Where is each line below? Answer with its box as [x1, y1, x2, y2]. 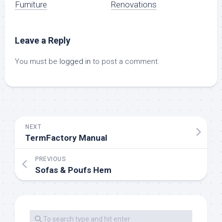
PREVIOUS [35, 156, 65, 163]
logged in [59, 57, 91, 66]
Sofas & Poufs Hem [35, 165, 111, 175]
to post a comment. [91, 57, 160, 66]
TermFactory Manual [25, 133, 107, 143]
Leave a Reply [15, 35, 70, 46]
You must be [15, 57, 59, 66]
